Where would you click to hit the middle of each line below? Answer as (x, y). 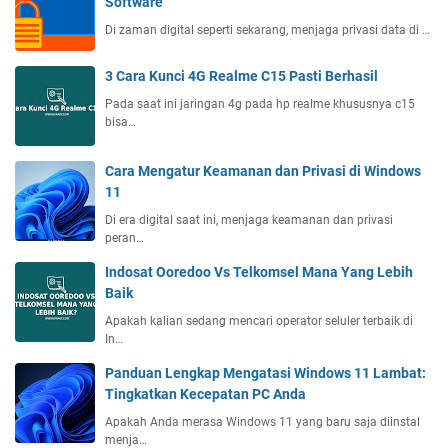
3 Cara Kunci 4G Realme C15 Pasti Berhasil (241, 76)
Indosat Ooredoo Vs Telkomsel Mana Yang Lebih (259, 272)
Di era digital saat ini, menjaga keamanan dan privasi (249, 220)
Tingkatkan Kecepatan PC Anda (205, 394)
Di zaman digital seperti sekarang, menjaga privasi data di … (267, 30)
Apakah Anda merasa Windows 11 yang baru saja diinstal (262, 422)
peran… (124, 238)
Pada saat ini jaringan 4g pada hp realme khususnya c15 (260, 104)
